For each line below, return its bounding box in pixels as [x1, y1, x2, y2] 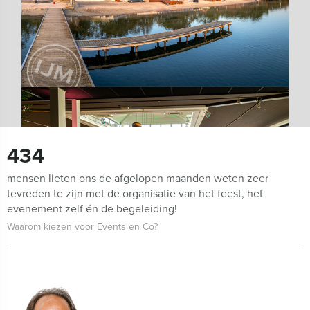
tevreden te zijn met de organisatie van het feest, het [7, 185, 263, 201]
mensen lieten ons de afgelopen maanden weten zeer [7, 170, 268, 185]
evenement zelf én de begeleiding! [7, 201, 177, 216]
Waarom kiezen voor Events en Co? [7, 219, 158, 233]
